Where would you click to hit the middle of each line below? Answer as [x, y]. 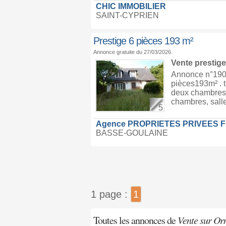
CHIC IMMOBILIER [131, 6]
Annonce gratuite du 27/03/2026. [133, 52]
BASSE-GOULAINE [132, 133]
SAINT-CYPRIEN [127, 15]
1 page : [110, 194]
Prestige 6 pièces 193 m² [143, 41]
